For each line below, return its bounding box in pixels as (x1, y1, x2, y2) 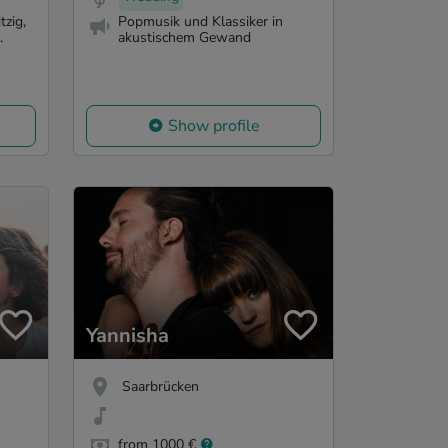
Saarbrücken (122, 377, 199, 397)
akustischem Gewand (118, 28, 251, 48)
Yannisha (86, 322, 169, 350)
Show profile (167, 114, 260, 137)
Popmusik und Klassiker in (118, 12, 283, 32)
